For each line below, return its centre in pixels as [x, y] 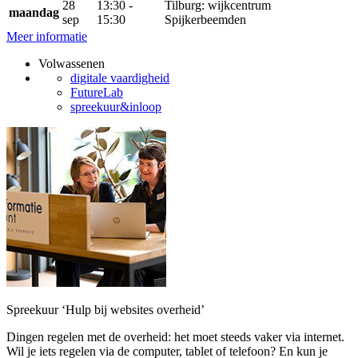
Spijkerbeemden [205, 20]
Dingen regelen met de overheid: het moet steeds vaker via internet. [175, 337]
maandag [34, 12]
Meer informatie [47, 36]
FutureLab [97, 92]
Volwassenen [72, 64]
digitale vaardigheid [120, 78]
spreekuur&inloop [116, 107]
